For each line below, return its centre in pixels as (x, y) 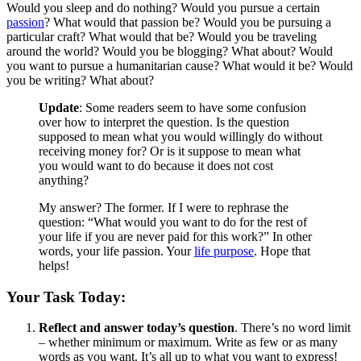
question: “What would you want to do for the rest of (173, 222)
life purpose (224, 251)
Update (59, 107)
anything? (64, 180)
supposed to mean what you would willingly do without (180, 136)
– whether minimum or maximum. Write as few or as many (188, 342)
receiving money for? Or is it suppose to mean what (170, 151)
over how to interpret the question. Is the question (164, 122)
